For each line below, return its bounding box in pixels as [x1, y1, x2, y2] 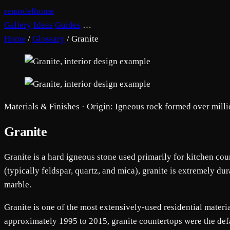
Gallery [4, 20, 31, 30]
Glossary [32, 34, 65, 44]
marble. [4, 180, 31, 190]
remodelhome [4, 6, 54, 16]
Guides [55, 20, 81, 30]
